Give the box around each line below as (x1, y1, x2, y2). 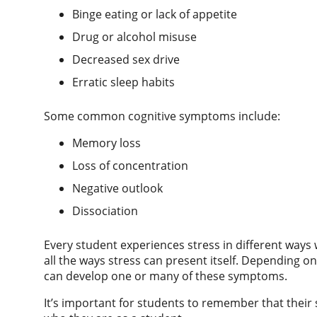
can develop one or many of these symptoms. (44, 267, 290, 284)
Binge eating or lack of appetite (72, 6, 237, 22)
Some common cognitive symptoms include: (44, 108, 283, 124)
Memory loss (72, 134, 141, 151)
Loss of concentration (72, 157, 188, 173)
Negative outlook (72, 180, 163, 196)
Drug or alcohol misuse (72, 28, 197, 45)
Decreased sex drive (72, 51, 180, 67)
